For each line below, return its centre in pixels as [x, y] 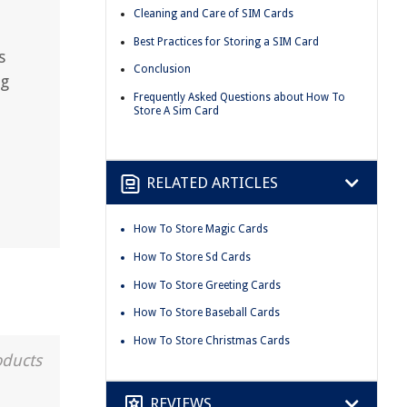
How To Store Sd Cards [192, 257]
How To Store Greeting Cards [207, 285]
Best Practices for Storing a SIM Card [226, 41]
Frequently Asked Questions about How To [239, 97]
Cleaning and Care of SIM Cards [213, 13]
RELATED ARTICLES [212, 182]
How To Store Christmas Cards [212, 340]
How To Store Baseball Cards [207, 313]
